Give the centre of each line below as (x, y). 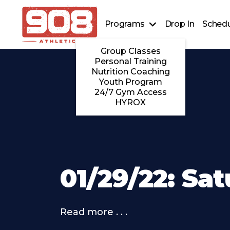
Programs (125, 24)
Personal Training (130, 62)
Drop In (179, 24)
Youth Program (130, 82)
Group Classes (130, 51)
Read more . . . (94, 212)
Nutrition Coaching (130, 72)
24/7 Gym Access (130, 92)
